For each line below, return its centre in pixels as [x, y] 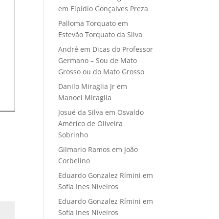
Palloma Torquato [87, 23]
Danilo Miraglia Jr [87, 87]
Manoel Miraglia [85, 98]
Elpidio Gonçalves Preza [109, 9]
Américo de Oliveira [91, 124]
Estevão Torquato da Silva [100, 35]
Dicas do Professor [123, 49]
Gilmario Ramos [84, 150]
